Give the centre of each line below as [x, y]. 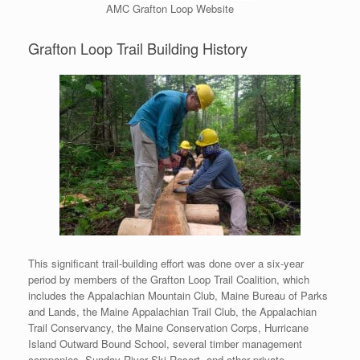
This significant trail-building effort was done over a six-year [166, 264]
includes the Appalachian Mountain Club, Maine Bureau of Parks [178, 296]
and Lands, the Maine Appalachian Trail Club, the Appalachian [172, 312]
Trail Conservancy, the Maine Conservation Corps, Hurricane [168, 328]
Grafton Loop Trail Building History [138, 49]
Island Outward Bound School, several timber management [165, 344]
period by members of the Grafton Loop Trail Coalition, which [169, 280]
